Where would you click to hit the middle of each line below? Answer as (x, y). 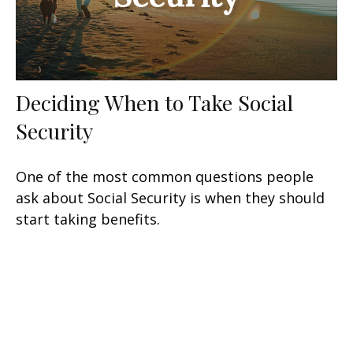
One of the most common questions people (165, 177)
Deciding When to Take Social (154, 103)
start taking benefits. (88, 219)
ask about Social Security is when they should (170, 198)
